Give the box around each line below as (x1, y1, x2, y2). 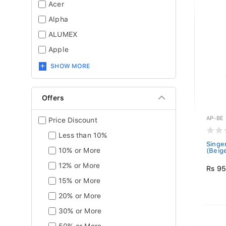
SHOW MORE (50, 63, 90, 70)
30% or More (59, 207, 102, 215)
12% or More (59, 161, 100, 169)
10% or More (59, 146, 101, 154)
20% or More (59, 192, 101, 200)
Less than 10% (59, 131, 107, 139)
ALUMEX (48, 30, 78, 38)
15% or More (59, 177, 101, 185)
